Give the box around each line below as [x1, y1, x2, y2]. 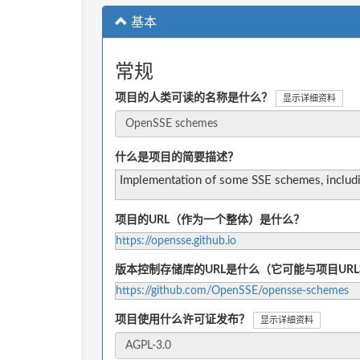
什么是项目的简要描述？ [115, 152, 239, 164]
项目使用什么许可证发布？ [115, 314, 250, 326]
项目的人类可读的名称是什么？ [115, 92, 272, 104]
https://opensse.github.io [116, 235, 236, 247]
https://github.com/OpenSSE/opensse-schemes [116, 285, 349, 297]
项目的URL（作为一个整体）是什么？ [115, 215, 305, 227]
